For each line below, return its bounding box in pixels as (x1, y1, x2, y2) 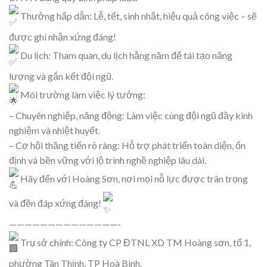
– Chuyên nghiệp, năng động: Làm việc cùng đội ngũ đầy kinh (9, 109, 253, 121)
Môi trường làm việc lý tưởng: (18, 88, 145, 100)
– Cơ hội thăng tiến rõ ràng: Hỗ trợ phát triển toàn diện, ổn (9, 139, 246, 151)
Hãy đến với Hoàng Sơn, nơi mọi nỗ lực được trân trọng (18, 172, 248, 184)
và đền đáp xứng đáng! (9, 197, 103, 209)
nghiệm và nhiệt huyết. (9, 124, 100, 136)
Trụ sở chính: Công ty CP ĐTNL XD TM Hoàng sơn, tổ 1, (18, 236, 251, 248)
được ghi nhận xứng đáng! (9, 30, 116, 42)
